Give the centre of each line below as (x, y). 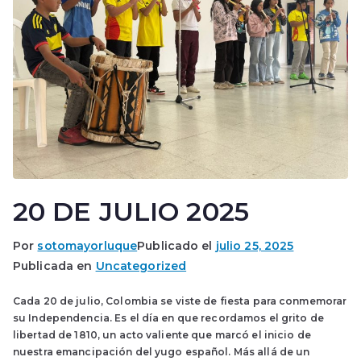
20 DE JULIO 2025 (131, 212)
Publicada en (54, 266)
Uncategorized (141, 266)
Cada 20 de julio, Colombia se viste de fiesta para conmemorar (180, 301)
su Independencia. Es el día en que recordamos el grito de (168, 318)
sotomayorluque (87, 246)
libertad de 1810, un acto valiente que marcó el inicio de (162, 335)
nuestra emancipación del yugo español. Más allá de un (162, 352)
